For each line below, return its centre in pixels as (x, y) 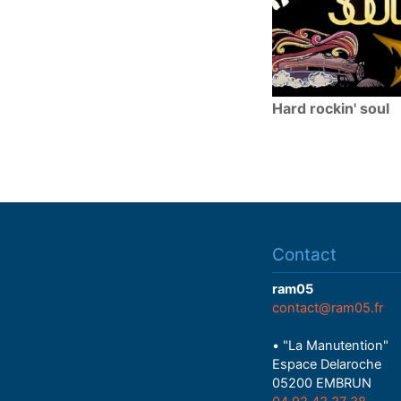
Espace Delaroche (327, 365)
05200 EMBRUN (322, 384)
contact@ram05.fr (328, 308)
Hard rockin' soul (331, 109)
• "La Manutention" (330, 346)
